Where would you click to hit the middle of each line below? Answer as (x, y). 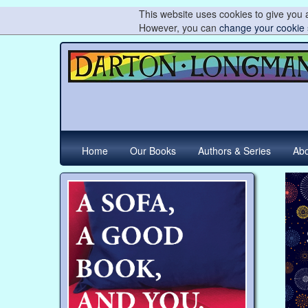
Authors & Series (234, 150)
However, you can (179, 27)
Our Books (153, 150)
